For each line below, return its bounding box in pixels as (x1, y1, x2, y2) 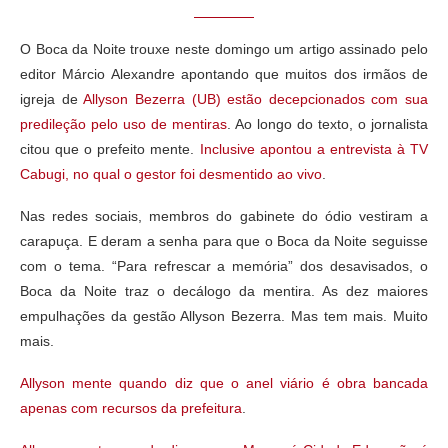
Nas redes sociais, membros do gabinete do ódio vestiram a (20, 207, 428, 224)
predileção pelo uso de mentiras (20, 115, 227, 132)
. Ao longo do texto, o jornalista (227, 115, 428, 132)
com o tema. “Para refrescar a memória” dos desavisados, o (20, 257, 428, 274)
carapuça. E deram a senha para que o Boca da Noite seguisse (20, 232, 428, 249)
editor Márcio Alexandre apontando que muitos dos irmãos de (20, 65, 428, 82)
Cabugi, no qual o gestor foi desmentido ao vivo (20, 165, 322, 182)
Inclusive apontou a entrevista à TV (199, 140, 428, 157)
